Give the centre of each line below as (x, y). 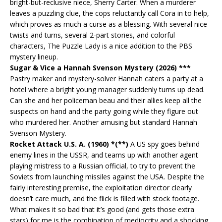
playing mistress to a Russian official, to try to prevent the (103, 166)
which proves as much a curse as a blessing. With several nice (109, 24)
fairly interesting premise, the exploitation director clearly (101, 187)
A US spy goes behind (164, 144)
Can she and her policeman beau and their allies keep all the (106, 100)
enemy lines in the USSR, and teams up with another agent (104, 155)
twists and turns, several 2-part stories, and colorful (92, 35)
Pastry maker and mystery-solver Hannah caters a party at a (107, 78)
